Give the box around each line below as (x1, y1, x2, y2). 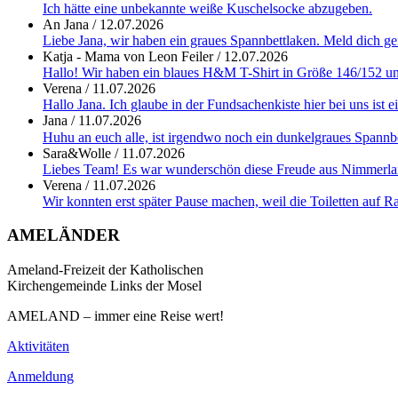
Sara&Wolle (43, 145, 111, 161)
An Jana (43, 16, 89, 32)
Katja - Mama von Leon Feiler (43, 48, 213, 64)
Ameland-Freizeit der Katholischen (7, 262, 203, 277)
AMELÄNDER (7, 226, 120, 245)
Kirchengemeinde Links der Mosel (7, 278, 202, 293)
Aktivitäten (7, 338, 69, 354)
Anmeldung (7, 369, 74, 384)
